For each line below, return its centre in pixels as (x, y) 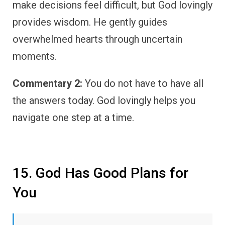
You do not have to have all (143, 84)
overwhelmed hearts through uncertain (97, 39)
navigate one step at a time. (73, 118)
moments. (35, 57)
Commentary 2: (47, 84)
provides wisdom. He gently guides (90, 22)
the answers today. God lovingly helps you (104, 101)
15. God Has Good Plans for (100, 173)
